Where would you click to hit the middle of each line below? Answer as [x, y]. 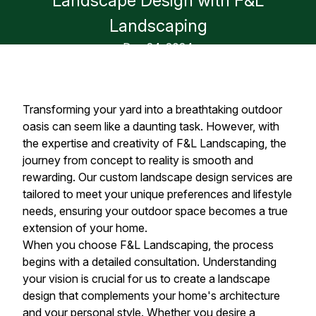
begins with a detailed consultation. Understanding [150, 262]
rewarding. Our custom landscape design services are [158, 177]
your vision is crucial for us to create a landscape [146, 279]
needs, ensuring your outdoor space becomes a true [155, 211]
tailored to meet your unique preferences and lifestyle [157, 194]
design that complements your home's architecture [151, 296]
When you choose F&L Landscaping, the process [148, 245]
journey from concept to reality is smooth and [138, 160]
